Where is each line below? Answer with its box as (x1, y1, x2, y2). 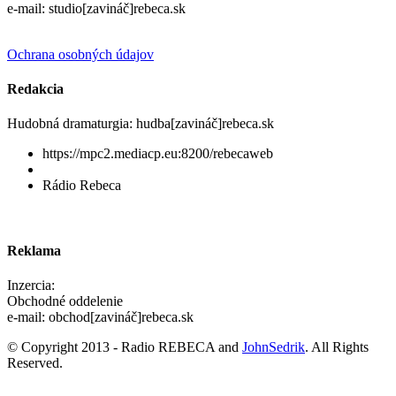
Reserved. (7, 354, 63, 370)
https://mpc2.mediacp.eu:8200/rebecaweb (42, 146, 273, 162)
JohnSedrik (242, 339, 305, 354)
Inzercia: (7, 277, 55, 293)
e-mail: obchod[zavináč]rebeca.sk (7, 308, 194, 324)
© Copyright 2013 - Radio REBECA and (7, 339, 242, 354)
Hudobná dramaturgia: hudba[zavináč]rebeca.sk (7, 116, 274, 132)
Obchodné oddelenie (7, 293, 123, 308)
